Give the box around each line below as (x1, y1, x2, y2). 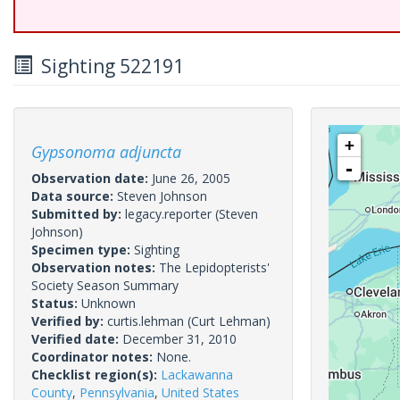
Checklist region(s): (31, 366, 161, 383)
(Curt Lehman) (184, 312, 271, 329)
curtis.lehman (107, 312, 184, 329)
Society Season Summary (31, 277, 179, 294)
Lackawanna (161, 366, 233, 383)
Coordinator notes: (31, 348, 156, 365)
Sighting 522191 (32, 54, 184, 79)
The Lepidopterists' (159, 259, 270, 276)
